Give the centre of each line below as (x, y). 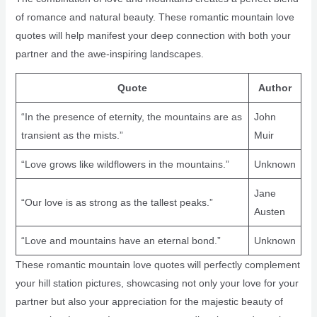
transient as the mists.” (72, 136)
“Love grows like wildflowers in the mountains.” (125, 165)
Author (275, 88)
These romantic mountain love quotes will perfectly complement (157, 265)
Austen (269, 212)
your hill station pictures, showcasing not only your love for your (157, 283)
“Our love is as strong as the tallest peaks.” (117, 203)
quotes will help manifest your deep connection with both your (153, 36)
